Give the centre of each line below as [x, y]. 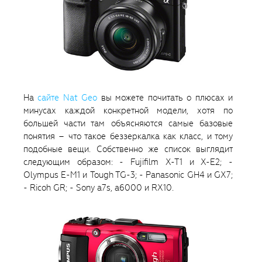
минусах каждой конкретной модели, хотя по [128, 110]
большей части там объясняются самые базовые [128, 123]
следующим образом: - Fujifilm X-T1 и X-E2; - [128, 162]
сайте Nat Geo [68, 97]
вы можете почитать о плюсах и [165, 97]
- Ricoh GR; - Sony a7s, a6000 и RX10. [99, 187]
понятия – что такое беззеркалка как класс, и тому [128, 136]
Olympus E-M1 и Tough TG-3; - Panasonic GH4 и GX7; [128, 175]
